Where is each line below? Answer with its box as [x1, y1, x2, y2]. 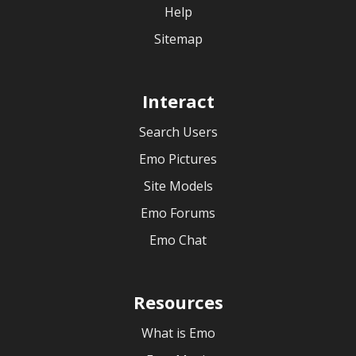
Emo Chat [149, 231, 207, 249]
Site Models [143, 177, 213, 195]
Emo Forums [141, 204, 215, 222]
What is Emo [141, 324, 215, 342]
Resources [133, 290, 223, 314]
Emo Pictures [139, 150, 217, 168]
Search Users [138, 123, 218, 141]
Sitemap [153, 30, 203, 48]
